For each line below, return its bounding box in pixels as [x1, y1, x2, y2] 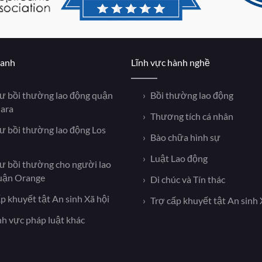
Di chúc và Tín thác [150, 174, 225, 185]
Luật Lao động [150, 153, 208, 164]
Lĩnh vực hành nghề [131, 57, 210, 68]
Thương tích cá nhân [150, 111, 233, 122]
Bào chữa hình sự [150, 132, 220, 143]
